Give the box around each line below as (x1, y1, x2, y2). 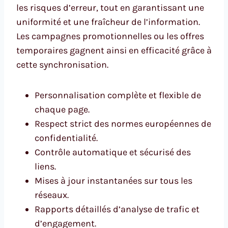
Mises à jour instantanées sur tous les (35, 175, 192, 187)
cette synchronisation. (16, 59, 108, 71)
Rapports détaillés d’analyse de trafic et (35, 204, 199, 215)
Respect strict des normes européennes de (35, 118, 211, 130)
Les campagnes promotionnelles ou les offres (16, 31, 204, 42)
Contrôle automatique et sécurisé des (35, 147, 191, 158)
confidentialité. (35, 132, 98, 144)
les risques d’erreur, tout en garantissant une (16, 2, 204, 14)
